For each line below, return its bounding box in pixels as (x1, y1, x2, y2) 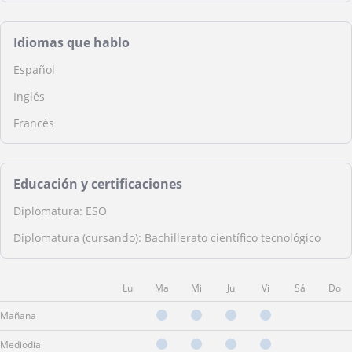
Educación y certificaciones (13, 175, 182, 192)
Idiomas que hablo (13, 34, 130, 51)
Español (13, 62, 55, 77)
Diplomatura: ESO (13, 203, 107, 218)
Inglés (13, 89, 45, 104)
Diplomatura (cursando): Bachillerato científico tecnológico (13, 230, 321, 245)
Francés (13, 115, 54, 130)
